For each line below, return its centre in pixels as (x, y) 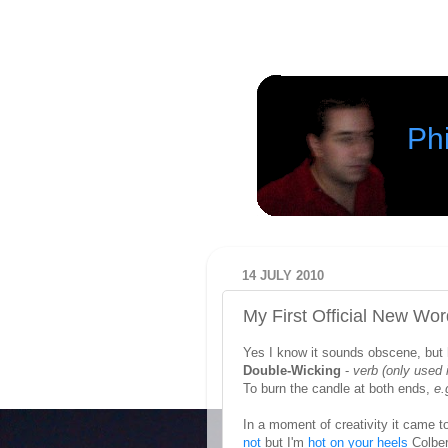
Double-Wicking (292, 371)
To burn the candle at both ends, (338, 389)
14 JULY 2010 (283, 276)
